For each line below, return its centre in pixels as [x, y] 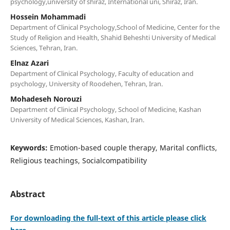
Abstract [27, 194]
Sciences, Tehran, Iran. [44, 47]
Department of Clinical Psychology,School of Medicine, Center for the [115, 27]
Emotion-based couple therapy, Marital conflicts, [133, 147]
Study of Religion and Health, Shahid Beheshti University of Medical [113, 37]
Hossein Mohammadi [48, 16]
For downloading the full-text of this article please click [108, 218]
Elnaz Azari [29, 63]
